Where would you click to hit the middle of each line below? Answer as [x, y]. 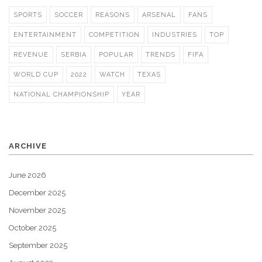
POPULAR [116, 55]
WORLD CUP [36, 75]
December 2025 [37, 193]
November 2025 [37, 211]
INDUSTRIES [175, 35]
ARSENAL [159, 15]
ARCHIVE [28, 146]
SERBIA [74, 55]
